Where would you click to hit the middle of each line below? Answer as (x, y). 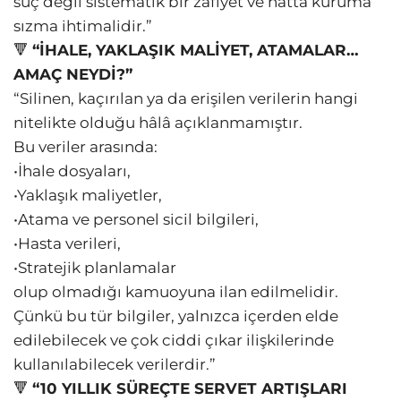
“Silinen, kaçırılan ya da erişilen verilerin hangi (186, 99)
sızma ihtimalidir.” (83, 26)
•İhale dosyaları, (72, 171)
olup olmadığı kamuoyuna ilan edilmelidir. (176, 292)
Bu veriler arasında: (85, 147)
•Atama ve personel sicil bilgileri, (136, 220)
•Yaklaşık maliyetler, (88, 196)
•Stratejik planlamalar (95, 268)
